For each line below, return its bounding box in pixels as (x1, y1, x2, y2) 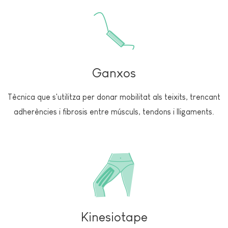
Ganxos (92, 65, 136, 80)
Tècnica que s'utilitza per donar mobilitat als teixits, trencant (8, 92, 220, 101)
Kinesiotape (80, 209, 148, 224)
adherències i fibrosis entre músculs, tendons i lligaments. (14, 107, 214, 116)
